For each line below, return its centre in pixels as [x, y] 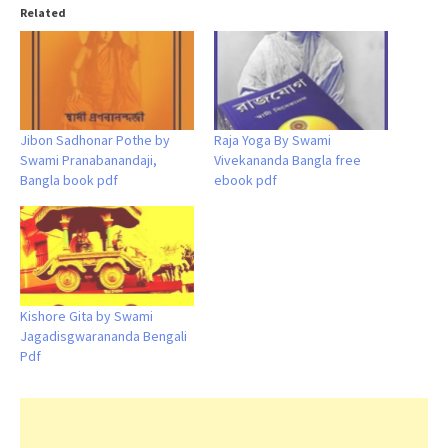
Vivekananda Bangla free [287, 160]
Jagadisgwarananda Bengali [103, 335]
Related [43, 12]
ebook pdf [245, 180]
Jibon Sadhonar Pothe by [95, 140]
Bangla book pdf [69, 180]
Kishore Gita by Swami [86, 315]
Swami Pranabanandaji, [88, 160]
